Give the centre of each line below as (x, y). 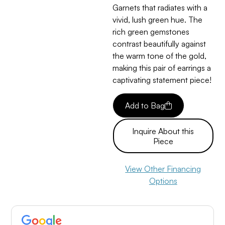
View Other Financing (163, 169)
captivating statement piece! (162, 80)
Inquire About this (163, 131)
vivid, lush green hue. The (157, 19)
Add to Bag (145, 106)
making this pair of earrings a (162, 68)
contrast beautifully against (159, 43)
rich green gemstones (151, 31)
